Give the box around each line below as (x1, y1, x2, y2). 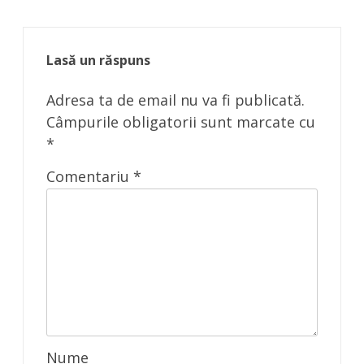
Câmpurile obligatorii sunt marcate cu (46, 111, 315, 132)
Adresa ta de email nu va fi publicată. (46, 89, 305, 110)
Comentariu (46, 166, 133, 186)
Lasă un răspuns (46, 50, 150, 69)
